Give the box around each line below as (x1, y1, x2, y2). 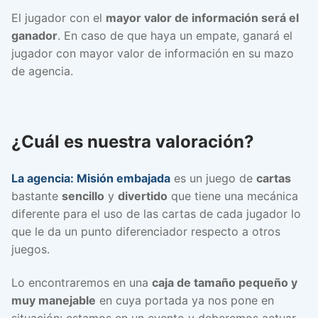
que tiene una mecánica (168, 188, 298, 203)
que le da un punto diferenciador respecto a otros (11, 224, 280, 238)
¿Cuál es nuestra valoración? (11, 131, 254, 152)
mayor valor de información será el (106, 11, 299, 26)
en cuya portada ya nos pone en (96, 293, 274, 308)
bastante (11, 188, 62, 203)
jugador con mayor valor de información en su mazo (11, 46, 294, 61)
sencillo (62, 188, 104, 203)
